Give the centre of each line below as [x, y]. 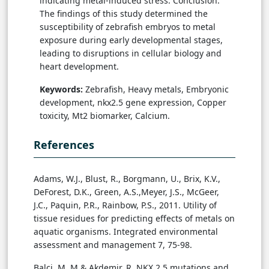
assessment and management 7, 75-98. [113, 244]
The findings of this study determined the [124, 13]
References [64, 144]
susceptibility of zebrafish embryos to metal [128, 26]
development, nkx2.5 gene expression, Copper [133, 102]
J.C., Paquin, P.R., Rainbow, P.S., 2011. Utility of [125, 205]
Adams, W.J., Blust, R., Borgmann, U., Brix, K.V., [127, 178]
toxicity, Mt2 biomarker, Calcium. [105, 115]
